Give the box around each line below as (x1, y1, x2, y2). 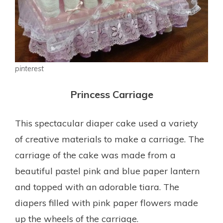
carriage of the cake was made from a (15, 149, 176, 161)
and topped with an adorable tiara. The (15, 181, 179, 193)
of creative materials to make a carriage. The (15, 133, 204, 145)
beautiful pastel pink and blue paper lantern (15, 165, 200, 177)
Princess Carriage (70, 88, 153, 101)
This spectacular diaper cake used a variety (15, 117, 198, 129)
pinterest (15, 64, 44, 73)
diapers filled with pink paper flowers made (15, 197, 198, 209)
